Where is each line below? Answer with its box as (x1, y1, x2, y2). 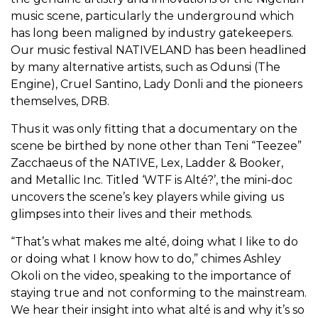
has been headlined (194, 43, 307, 57)
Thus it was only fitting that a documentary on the (11, 122, 297, 136)
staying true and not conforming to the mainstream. (11, 286, 307, 300)
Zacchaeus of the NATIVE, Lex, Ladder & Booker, (11, 156, 283, 170)
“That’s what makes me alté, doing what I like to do (11, 235, 298, 249)
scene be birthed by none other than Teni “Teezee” (11, 139, 302, 153)
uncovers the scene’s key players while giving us (11, 190, 284, 204)
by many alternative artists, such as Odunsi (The (11, 60, 280, 75)
